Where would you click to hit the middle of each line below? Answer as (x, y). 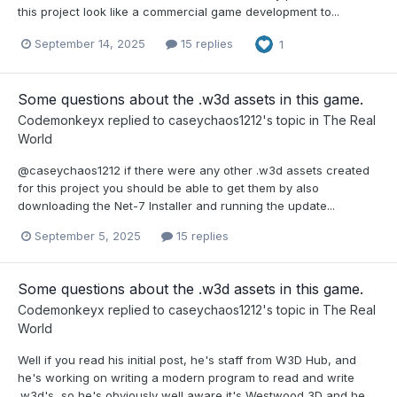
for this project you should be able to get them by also (168, 187)
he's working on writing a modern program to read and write (186, 378)
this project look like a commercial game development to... (179, 11)
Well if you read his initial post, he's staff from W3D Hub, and (187, 360)
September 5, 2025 (88, 236)
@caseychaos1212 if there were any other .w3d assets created (194, 170)
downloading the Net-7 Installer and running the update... (176, 205)
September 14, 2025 (90, 44)
